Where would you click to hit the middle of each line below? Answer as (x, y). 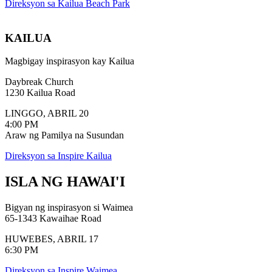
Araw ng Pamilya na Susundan (64, 135)
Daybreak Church (39, 82)
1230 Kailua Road (40, 93)
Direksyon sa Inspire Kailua (58, 156)
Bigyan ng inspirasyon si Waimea (69, 208)
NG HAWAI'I (83, 182)
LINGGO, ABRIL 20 (47, 114)
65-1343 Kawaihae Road (53, 219)
